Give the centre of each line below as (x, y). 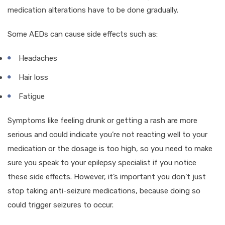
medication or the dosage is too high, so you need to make (110, 148)
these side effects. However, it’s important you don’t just (107, 177)
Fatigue (32, 96)
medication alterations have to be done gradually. (93, 10)
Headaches (38, 58)
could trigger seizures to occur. (61, 205)
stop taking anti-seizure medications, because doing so (104, 191)
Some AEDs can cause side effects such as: (83, 34)
